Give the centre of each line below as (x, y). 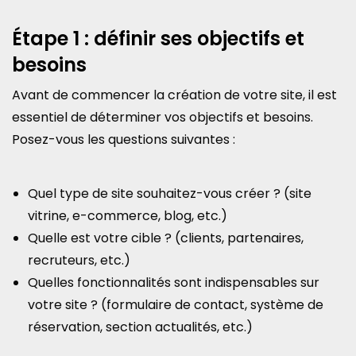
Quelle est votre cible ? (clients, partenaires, (166, 238)
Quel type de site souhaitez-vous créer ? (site (170, 193)
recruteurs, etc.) (79, 260)
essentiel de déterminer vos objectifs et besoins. (163, 117)
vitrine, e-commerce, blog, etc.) (128, 216)
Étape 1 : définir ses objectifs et (158, 39)
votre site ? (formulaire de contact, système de (176, 305)
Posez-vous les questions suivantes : (124, 139)
